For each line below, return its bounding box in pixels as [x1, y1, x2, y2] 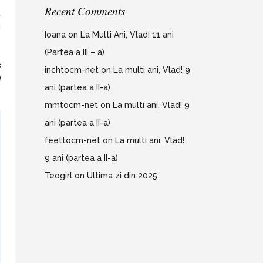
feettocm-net [45, 136, 100, 145]
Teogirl [45, 171, 72, 180]
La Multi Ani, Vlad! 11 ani [80, 30, 174, 39]
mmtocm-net [45, 100, 98, 110]
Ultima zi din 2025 [87, 171, 157, 180]
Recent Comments [45, 4, 125, 18]
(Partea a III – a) [45, 48, 104, 57]
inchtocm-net [45, 65, 99, 75]
